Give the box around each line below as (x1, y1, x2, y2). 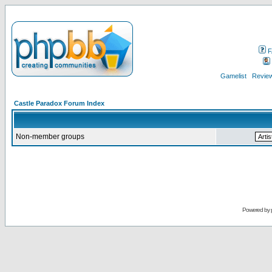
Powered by (242, 206, 271, 213)
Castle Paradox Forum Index (14, 100, 104, 107)
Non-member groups (16, 132, 84, 141)
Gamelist (220, 72, 246, 80)
